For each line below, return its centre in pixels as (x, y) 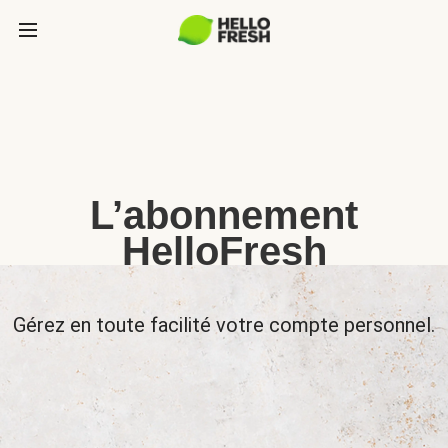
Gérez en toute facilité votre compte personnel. (224, 325)
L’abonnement (224, 215)
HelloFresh (224, 251)
